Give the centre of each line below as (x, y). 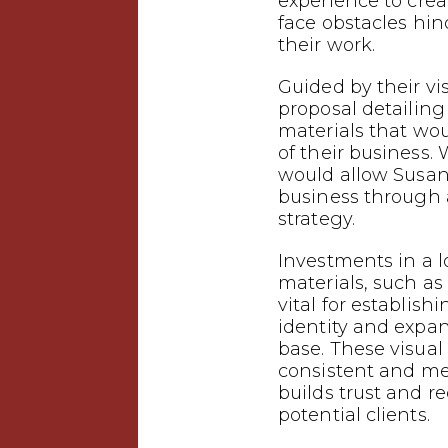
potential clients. (354, 415)
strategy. (316, 219)
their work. (327, 45)
